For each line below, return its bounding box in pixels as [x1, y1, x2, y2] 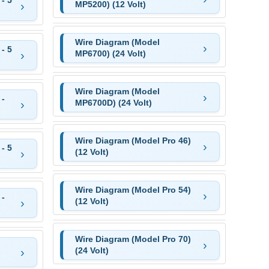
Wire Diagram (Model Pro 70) [74, 234, 191, 244]
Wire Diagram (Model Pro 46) [74, 135, 191, 145]
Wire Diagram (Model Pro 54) [74, 184, 191, 195]
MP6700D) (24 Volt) [74, 97, 152, 107]
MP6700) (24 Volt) [74, 48, 146, 58]
